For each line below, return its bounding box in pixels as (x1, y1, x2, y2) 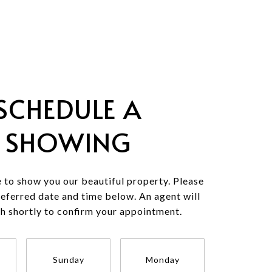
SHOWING (5, 124, 131, 160)
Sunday (52, 254, 84, 265)
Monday (145, 254, 180, 265)
